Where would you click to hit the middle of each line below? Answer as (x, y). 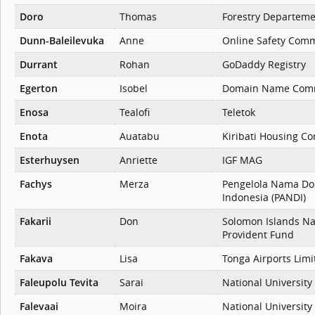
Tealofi (135, 112)
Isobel (134, 89)
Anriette (139, 160)
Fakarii (36, 221)
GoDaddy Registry (264, 65)
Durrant (39, 65)
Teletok (239, 112)
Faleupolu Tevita (59, 283)
